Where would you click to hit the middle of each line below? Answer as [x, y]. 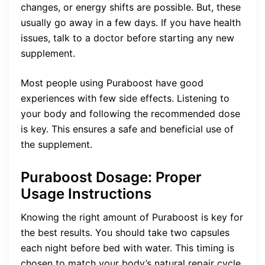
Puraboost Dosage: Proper [111, 177]
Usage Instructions [86, 193]
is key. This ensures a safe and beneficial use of [127, 129]
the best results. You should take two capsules [125, 232]
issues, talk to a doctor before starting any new [127, 38]
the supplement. [56, 144]
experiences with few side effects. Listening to [125, 98]
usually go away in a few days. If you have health [131, 22]
